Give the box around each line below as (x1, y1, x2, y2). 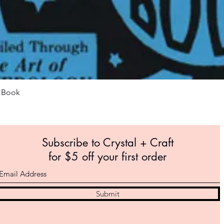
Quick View (90, 86, 134, 98)
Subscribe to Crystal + (41, 135, 150, 150)
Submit (95, 189, 119, 199)
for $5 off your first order (48, 149, 166, 164)
